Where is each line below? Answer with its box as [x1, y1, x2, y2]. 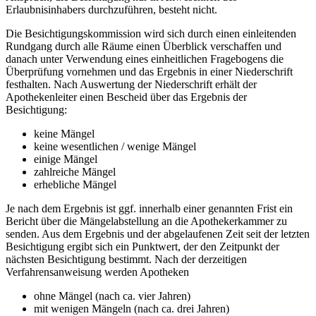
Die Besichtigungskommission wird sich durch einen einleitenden [6, 27, 296, 39]
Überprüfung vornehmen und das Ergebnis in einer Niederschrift [6, 65, 293, 78]
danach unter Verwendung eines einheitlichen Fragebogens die [6, 52, 284, 65]
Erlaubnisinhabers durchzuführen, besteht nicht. [6, 3, 217, 16]
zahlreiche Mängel [34, 165, 116, 178]
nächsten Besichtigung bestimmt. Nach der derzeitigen [6, 253, 247, 265]
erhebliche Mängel [34, 178, 116, 190]
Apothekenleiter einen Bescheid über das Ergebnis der [6, 90, 247, 103]
